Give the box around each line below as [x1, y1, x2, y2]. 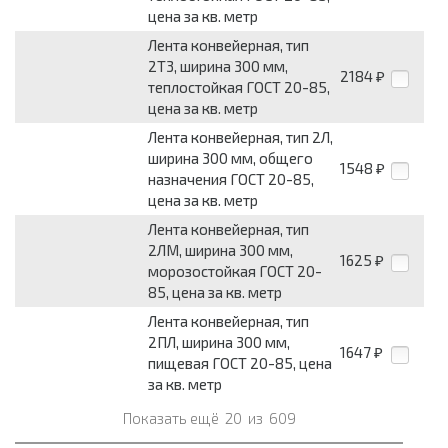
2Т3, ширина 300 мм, [148, 57, 288, 76]
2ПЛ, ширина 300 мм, [148, 333, 290, 352]
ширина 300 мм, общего [148, 149, 313, 168]
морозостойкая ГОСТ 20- [148, 262, 322, 281]
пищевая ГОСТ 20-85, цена [148, 354, 332, 373]
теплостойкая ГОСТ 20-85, [148, 78, 330, 97]
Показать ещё [122, 409, 222, 428]
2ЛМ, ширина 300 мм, [148, 241, 293, 260]
